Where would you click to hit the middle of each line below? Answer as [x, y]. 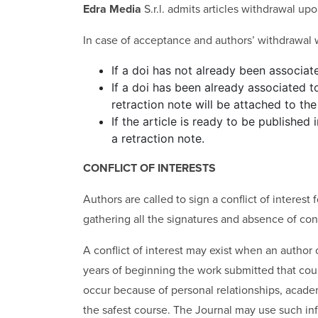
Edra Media [112, 9]
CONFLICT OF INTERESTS [149, 168]
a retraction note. [158, 138]
